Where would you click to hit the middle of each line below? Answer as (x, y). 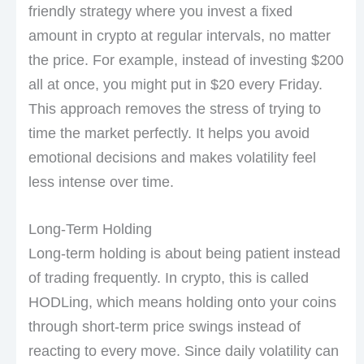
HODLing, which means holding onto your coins (182, 303)
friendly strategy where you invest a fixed (160, 11)
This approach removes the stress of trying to (174, 108)
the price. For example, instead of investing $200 (186, 60)
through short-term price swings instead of (164, 327)
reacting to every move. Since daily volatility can (183, 351)
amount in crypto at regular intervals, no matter (179, 35)
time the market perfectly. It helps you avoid (169, 133)
